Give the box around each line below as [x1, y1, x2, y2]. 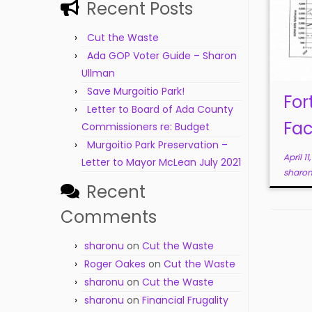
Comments [61, 205, 157, 228]
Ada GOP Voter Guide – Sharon [87, 49, 237, 63]
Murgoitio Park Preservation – [87, 138, 228, 152]
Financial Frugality [142, 293, 228, 307]
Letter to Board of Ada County [87, 102, 233, 116]
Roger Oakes [84, 257, 146, 271]
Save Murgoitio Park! [87, 84, 185, 98]
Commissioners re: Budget [81, 120, 210, 134]
